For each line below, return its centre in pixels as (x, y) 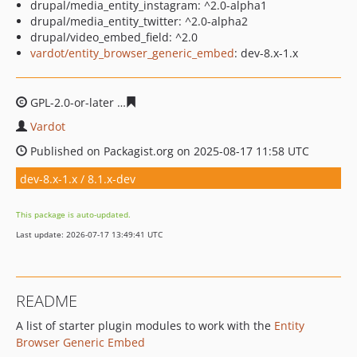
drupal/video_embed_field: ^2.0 (114, 37)
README (47, 301)
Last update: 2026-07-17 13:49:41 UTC (89, 234)
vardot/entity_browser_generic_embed (132, 53)
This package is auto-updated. (73, 214)
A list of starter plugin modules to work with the (145, 326)
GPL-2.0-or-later (72, 102)
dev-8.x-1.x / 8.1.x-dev (78, 178)
